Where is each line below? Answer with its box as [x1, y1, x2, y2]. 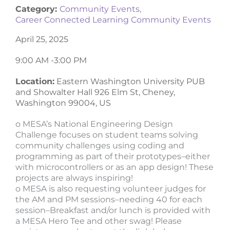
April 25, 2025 [15, 34, 68, 45]
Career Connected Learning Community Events [15, 15, 211, 25]
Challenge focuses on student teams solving [15, 130, 198, 140]
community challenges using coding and [15, 141, 184, 151]
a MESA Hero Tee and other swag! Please [15, 216, 182, 226]
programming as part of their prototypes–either [15, 151, 210, 162]
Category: [15, 4, 60, 14]
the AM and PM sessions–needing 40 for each [15, 195, 202, 205]
